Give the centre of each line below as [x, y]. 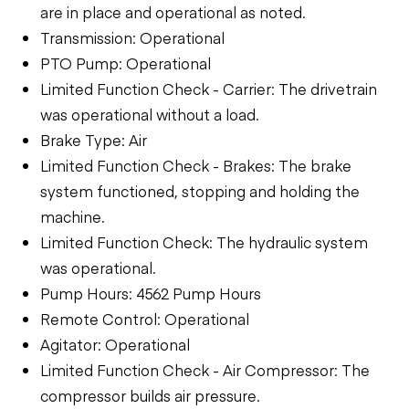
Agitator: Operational [115, 344]
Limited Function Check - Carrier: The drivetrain [209, 88]
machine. [73, 216]
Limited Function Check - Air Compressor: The [205, 369]
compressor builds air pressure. [150, 395]
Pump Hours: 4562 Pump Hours [151, 293]
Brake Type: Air [94, 139]
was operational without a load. [150, 114]
